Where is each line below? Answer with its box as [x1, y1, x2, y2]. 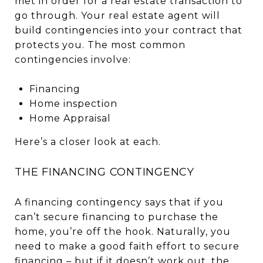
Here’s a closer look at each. [15, 136, 161, 147]
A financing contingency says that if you [15, 196, 224, 208]
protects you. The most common [15, 39, 186, 50]
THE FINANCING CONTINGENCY [15, 165, 194, 178]
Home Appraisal [29, 112, 111, 124]
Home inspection [29, 97, 117, 109]
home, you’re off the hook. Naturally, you [15, 225, 231, 237]
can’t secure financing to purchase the [15, 211, 218, 222]
